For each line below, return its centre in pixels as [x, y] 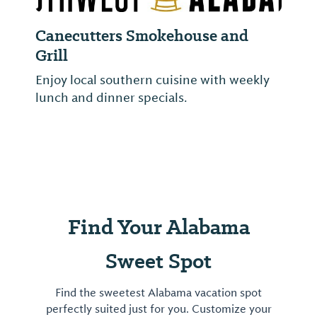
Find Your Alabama [158, 226]
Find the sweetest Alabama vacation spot [158, 293]
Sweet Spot [158, 260]
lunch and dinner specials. [111, 97]
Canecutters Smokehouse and [142, 35]
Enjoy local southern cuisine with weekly [152, 80]
